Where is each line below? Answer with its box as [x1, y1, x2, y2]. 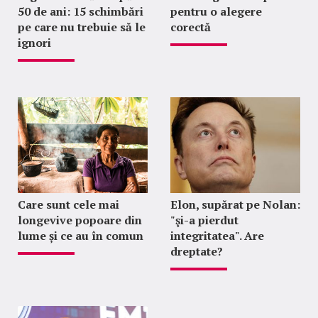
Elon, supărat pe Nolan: [170, 197, 300, 212]
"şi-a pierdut [170, 212, 238, 228]
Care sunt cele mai [18, 197, 119, 212]
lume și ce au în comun [18, 228, 143, 243]
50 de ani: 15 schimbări [18, 4, 143, 19]
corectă [170, 19, 211, 35]
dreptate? [170, 243, 223, 259]
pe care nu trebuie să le [18, 19, 146, 35]
